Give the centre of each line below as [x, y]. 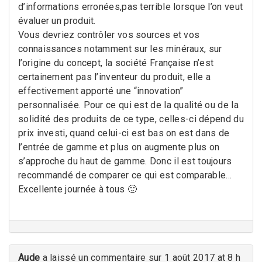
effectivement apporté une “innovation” [101, 91]
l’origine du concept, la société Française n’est [116, 63]
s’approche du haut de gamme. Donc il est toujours [125, 161]
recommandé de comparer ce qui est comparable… [125, 175]
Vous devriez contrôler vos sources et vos [109, 35]
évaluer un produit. [57, 20]
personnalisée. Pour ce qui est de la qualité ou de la [128, 105]
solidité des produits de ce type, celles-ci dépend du [131, 119]
